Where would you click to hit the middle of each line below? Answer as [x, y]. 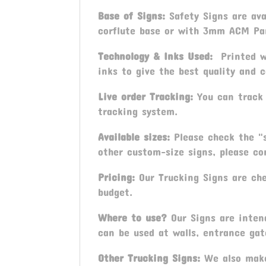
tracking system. [138, 111]
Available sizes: [134, 137]
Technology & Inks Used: [156, 56]
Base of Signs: [134, 16]
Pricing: [117, 177]
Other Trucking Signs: [151, 258]
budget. [115, 192]
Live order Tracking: [148, 96]
